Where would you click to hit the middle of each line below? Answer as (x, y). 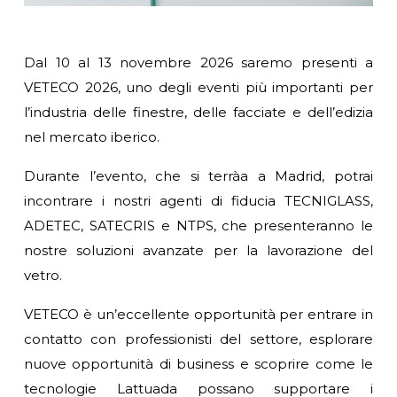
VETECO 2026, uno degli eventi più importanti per (198, 87)
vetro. (43, 275)
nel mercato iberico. (92, 136)
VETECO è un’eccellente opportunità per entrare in (198, 314)
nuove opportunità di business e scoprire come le (198, 363)
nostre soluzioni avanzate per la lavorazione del (198, 250)
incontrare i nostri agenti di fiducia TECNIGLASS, (198, 200)
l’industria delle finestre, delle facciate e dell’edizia (198, 112)
